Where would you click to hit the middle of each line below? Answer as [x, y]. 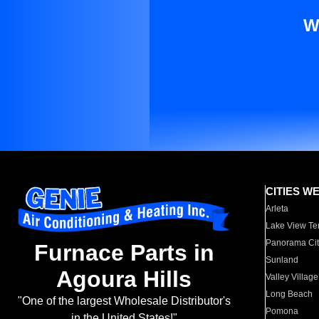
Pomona [282, 311]
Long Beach [289, 294]
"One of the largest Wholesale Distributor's [124, 301]
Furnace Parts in [124, 253]
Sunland [282, 260]
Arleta [277, 209]
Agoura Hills [124, 279]
